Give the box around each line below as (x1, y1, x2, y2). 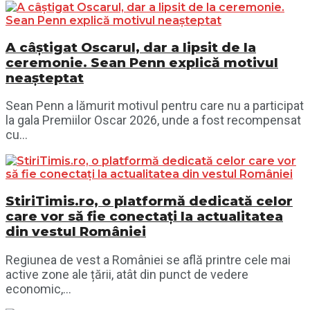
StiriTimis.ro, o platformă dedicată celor (6, 193, 293, 209)
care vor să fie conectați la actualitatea (6, 208, 283, 224)
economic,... (6, 281, 71, 296)
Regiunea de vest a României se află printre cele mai (6, 252, 291, 267)
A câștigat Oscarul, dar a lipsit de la (6, 39, 256, 55)
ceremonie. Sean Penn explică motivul (6, 54, 278, 71)
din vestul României (6, 224, 146, 239)
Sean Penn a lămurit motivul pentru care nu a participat (6, 98, 304, 113)
